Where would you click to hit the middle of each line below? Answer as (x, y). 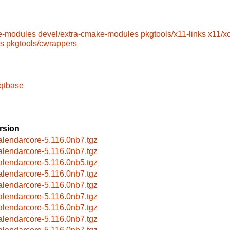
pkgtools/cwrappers (42, 44)
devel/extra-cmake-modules (88, 34)
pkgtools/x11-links (173, 34)
